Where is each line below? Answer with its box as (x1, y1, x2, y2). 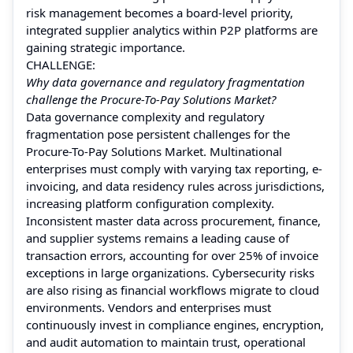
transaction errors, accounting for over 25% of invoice (26, 247, 318, 263)
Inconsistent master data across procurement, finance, (26, 212, 321, 229)
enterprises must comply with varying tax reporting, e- (26, 160, 322, 176)
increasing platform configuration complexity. (26, 195, 274, 211)
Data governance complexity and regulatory (26, 108, 265, 124)
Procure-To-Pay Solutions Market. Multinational (26, 143, 282, 159)
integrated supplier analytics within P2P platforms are (26, 21, 318, 38)
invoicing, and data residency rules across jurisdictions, (26, 177, 325, 194)
